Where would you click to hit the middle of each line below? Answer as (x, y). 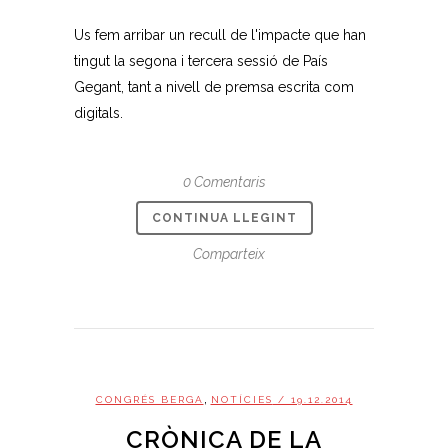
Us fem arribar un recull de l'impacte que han (220, 34)
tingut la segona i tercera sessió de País (201, 60)
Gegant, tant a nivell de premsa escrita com (214, 86)
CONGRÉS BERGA (149, 399)
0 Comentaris (224, 181)
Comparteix (229, 253)
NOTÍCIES (241, 399)
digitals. (98, 112)
